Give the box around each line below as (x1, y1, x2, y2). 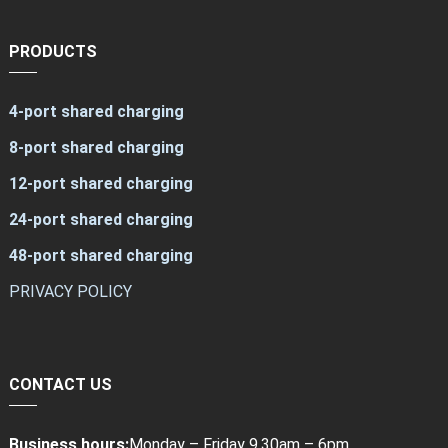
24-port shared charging (8, 209, 193, 229)
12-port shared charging (8, 173, 193, 193)
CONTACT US (8, 374, 112, 394)
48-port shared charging (8, 245, 193, 265)
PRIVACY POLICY (8, 281, 132, 301)
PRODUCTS (8, 41, 97, 61)
